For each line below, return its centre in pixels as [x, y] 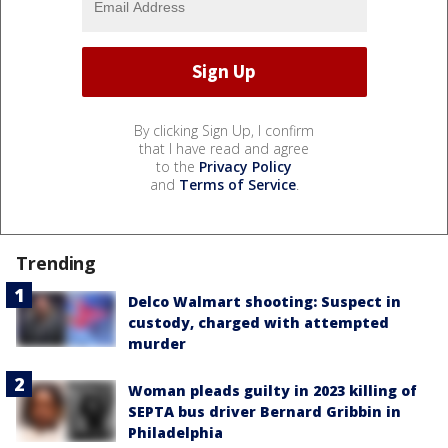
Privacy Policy [245, 166]
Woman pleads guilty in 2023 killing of [272, 390]
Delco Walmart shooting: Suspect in [264, 301]
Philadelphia [175, 432]
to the [177, 166]
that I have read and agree [224, 148]
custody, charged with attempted [258, 322]
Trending [56, 262]
